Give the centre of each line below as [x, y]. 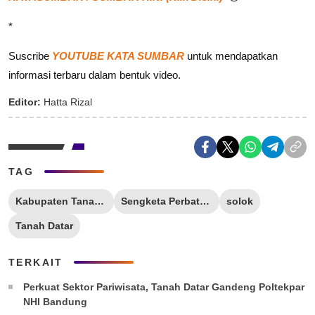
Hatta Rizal [66, 102]
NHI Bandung [55, 301]
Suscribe [30, 56]
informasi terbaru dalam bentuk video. [95, 75]
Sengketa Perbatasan [205, 201]
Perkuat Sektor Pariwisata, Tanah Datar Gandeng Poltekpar [164, 287]
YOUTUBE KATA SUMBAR [118, 56]
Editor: [25, 102]
